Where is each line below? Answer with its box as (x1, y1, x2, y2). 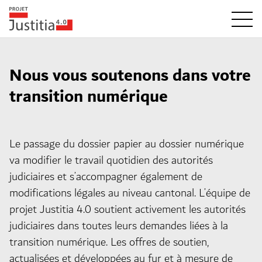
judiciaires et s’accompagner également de (9, 167, 202, 186)
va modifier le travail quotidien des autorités (9, 151, 213, 170)
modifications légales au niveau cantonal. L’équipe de (9, 184, 250, 202)
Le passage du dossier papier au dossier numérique (9, 135, 244, 153)
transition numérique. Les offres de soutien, (9, 233, 209, 251)
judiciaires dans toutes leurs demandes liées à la (9, 216, 228, 235)
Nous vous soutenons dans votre (9, 61, 251, 91)
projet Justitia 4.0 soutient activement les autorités (9, 200, 246, 219)
